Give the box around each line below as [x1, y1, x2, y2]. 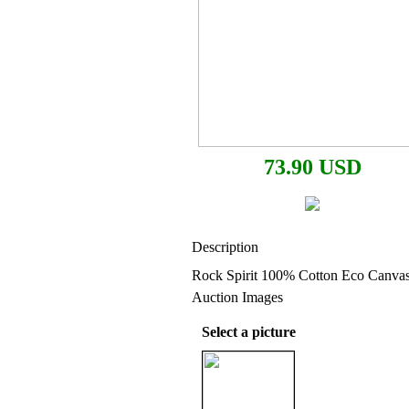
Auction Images [192, 289, 283, 305]
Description [192, 239, 258, 255]
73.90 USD [263, 155, 362, 179]
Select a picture [201, 324, 296, 340]
